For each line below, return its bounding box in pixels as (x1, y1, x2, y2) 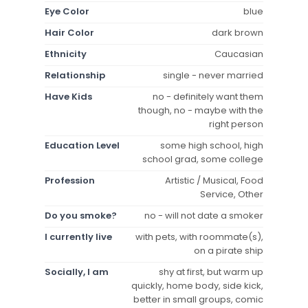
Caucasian (214, 47, 263, 60)
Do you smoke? (45, 208, 117, 222)
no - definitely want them (153, 89, 263, 103)
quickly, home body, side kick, (131, 278, 263, 292)
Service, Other (200, 187, 263, 201)
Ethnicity (45, 47, 87, 60)
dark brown (212, 25, 263, 39)
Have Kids (45, 89, 92, 103)
